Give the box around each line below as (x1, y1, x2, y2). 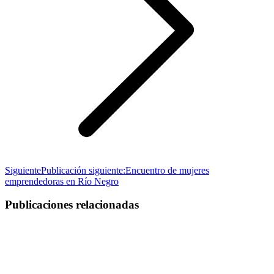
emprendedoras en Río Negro (5, 176, 119, 187)
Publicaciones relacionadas (5, 198, 139, 212)
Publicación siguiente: (41, 165, 125, 176)
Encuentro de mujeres (125, 165, 209, 176)
